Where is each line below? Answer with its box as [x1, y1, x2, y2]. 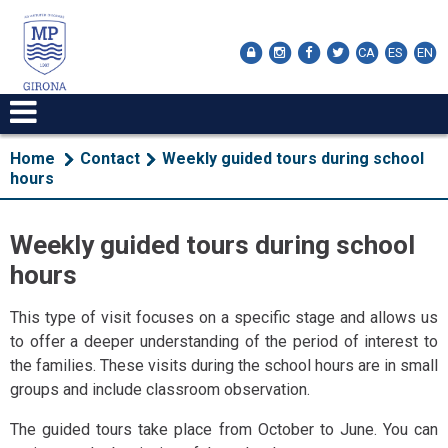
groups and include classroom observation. [10, 380, 310, 400]
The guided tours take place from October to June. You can [10, 420, 438, 440]
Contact [80, 149, 140, 168]
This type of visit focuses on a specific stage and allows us [10, 308, 438, 328]
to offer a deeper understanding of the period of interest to [10, 332, 438, 352]
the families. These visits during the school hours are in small [10, 356, 438, 376]
